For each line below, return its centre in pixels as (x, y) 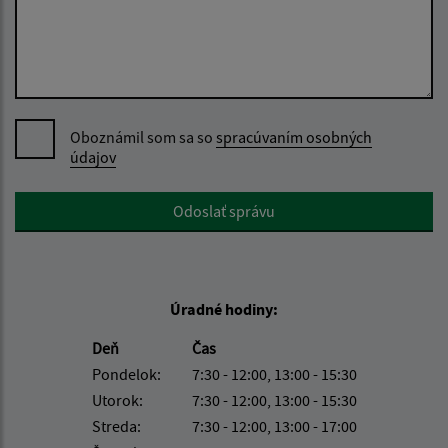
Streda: (116, 426)
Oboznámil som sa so (143, 137)
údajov (93, 157)
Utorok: (117, 400)
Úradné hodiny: (224, 309)
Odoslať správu (224, 211)
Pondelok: (126, 374)
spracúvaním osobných (294, 137)
